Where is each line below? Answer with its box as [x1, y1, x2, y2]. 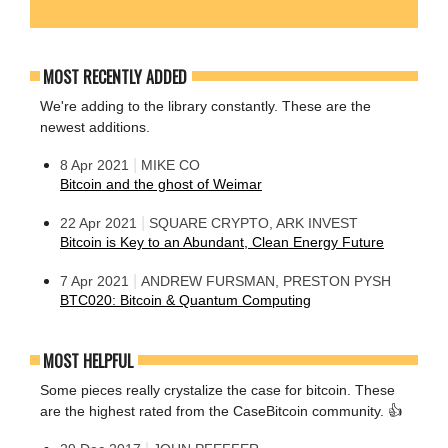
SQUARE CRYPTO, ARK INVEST [149, 215, 358, 232]
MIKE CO [141, 157, 200, 174]
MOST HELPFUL [43, 349, 133, 374]
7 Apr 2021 [60, 273, 129, 290]
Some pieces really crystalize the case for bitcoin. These [40, 382, 395, 399]
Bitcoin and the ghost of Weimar [60, 176, 262, 193]
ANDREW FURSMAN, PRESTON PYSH [141, 273, 391, 290]
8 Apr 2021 [60, 157, 129, 174]
